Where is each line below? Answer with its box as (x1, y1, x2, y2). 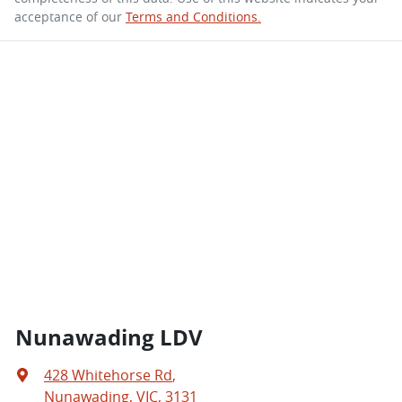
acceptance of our (14, 8, 122, 26)
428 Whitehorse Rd (44, 365, 172, 386)
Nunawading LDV (15, 322, 203, 353)
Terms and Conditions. (126, 8, 261, 26)
